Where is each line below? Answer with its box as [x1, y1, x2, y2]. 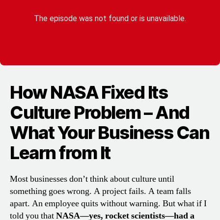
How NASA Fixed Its [10, 82, 168, 104]
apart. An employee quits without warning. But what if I [10, 198, 207, 210]
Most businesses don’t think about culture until [10, 173, 174, 185]
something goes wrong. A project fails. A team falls [10, 186, 191, 197]
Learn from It [10, 142, 110, 164]
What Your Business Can [10, 122, 210, 144]
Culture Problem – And [10, 102, 190, 124]
